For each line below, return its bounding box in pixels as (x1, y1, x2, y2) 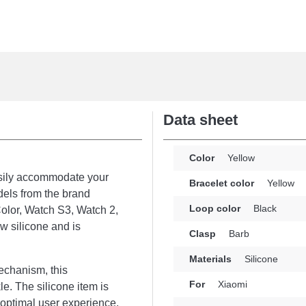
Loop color (189, 203, 240, 214)
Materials (189, 253, 232, 264)
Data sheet (163, 111, 238, 128)
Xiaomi (215, 279, 247, 290)
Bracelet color (189, 178, 254, 189)
